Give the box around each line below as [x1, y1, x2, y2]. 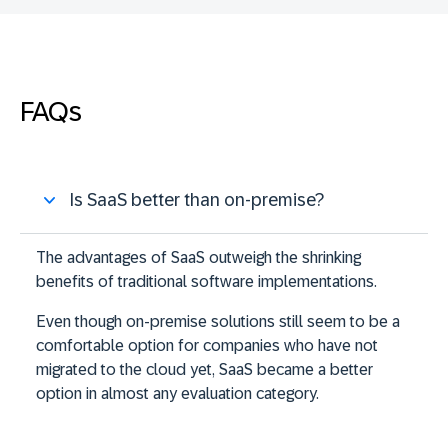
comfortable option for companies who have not [36, 337, 378, 355]
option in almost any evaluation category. [36, 385, 319, 403]
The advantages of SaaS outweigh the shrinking [36, 249, 361, 267]
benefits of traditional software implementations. [36, 273, 377, 291]
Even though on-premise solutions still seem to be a [36, 313, 400, 331]
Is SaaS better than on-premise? [70, 189, 324, 210]
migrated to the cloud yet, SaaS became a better [36, 361, 373, 379]
